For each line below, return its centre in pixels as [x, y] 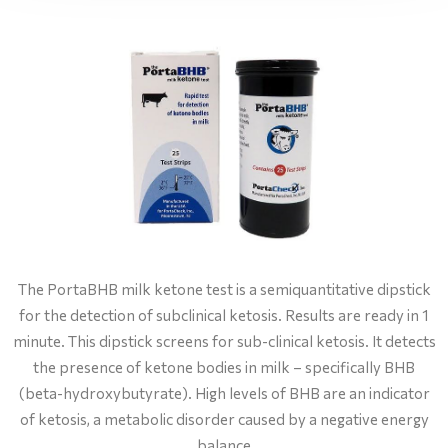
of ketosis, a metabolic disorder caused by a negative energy [224, 418]
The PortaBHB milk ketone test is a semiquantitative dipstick [224, 288]
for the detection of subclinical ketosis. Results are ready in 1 [224, 314]
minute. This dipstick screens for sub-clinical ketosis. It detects [224, 340]
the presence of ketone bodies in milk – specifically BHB [224, 366]
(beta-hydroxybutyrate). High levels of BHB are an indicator [224, 392]
